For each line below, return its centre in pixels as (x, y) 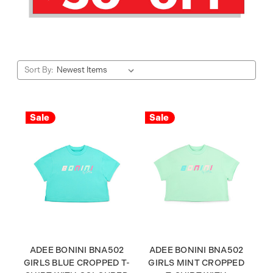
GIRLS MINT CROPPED (196, 263)
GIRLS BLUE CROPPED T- (77, 263)
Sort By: (38, 70)
